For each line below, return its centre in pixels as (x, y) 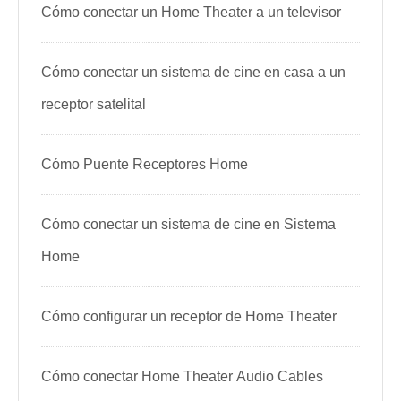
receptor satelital (94, 104)
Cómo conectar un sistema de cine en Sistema (188, 224)
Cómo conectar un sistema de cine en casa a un (193, 72)
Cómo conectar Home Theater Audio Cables (182, 376)
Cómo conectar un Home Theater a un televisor (191, 12)
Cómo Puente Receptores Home (145, 164)
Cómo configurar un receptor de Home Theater (189, 316)
